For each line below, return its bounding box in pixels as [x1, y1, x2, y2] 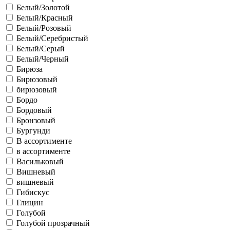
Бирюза [16, 65, 43, 73]
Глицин [16, 198, 43, 207]
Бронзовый [16, 116, 55, 125]
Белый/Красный [16, 13, 73, 22]
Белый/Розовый [16, 24, 71, 32]
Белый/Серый [16, 44, 65, 53]
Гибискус [16, 188, 49, 197]
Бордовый [16, 106, 52, 114]
